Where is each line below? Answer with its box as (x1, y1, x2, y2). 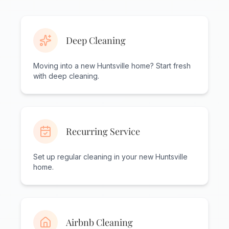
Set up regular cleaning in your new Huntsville (33, 152, 188, 162)
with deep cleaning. (33, 72, 99, 81)
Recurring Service (66, 125, 140, 138)
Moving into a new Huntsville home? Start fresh (33, 61, 191, 71)
